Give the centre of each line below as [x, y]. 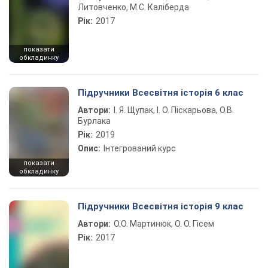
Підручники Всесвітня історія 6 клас [161, 93]
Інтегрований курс [140, 148]
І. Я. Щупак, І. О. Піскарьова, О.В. [174, 110]
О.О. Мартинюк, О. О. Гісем [164, 224]
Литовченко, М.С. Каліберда [133, 7]
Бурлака [94, 121]
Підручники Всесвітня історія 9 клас [161, 206]
